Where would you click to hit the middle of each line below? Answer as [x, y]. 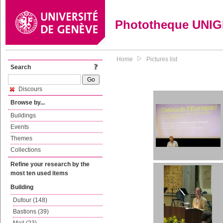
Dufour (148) [30, 200]
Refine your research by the [50, 164]
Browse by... [28, 103]
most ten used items [39, 173]
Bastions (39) [31, 212]
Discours [30, 89]
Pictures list [162, 59]
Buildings [23, 115]
